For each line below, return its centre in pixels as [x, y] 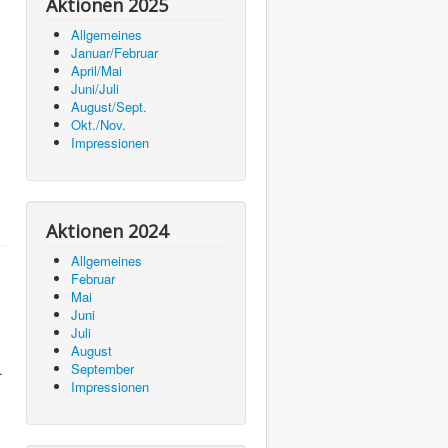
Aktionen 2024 [107, 231]
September [102, 369]
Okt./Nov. [98, 125]
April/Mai [96, 71]
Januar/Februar [114, 53]
